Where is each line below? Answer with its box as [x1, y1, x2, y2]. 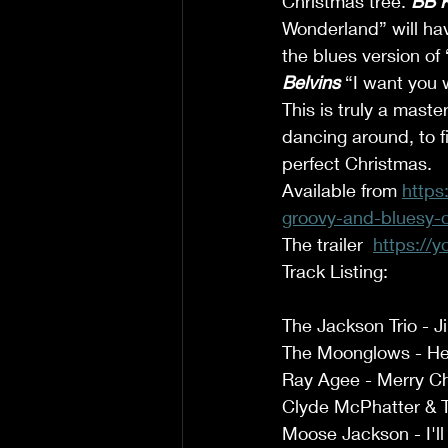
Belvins [282, 71, 340, 93]
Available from [282, 179, 402, 201]
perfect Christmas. [282, 152, 437, 174]
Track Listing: [282, 260, 393, 282]
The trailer [282, 233, 373, 255]
